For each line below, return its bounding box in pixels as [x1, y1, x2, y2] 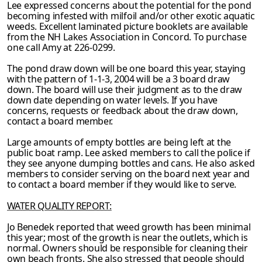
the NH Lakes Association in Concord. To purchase [30, 30, 247, 44]
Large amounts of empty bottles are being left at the [7, 136, 232, 149]
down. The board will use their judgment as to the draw [7, 83, 242, 96]
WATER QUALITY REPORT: [7, 199, 112, 212]
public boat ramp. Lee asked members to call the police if [7, 146, 250, 160]
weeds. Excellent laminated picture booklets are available [7, 20, 248, 33]
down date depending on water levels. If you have [7, 94, 218, 107]
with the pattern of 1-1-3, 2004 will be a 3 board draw [7, 73, 230, 86]
